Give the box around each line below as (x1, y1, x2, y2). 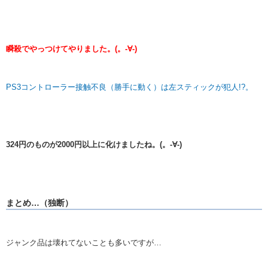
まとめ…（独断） (6, 197, 73, 208)
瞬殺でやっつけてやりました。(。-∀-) (6, 44, 137, 54)
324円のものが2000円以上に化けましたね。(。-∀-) (6, 140, 182, 150)
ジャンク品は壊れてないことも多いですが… (6, 237, 162, 247)
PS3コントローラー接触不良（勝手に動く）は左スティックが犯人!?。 (6, 83, 253, 92)
